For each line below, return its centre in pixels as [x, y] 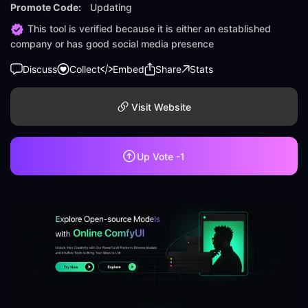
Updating [111, 7]
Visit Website [161, 107]
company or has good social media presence [112, 44]
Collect [85, 69]
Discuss [40, 69]
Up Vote [156, 156]
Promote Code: [47, 7]
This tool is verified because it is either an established [149, 29]
